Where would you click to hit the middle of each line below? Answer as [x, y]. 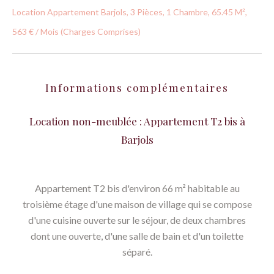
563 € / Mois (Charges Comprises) [76, 31]
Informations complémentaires [137, 87]
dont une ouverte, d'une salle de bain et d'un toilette [137, 236]
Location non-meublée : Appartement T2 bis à [137, 121]
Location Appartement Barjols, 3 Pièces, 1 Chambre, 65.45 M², [130, 12]
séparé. [137, 252]
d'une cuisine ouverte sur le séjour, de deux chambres [137, 220]
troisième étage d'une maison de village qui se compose [137, 204]
